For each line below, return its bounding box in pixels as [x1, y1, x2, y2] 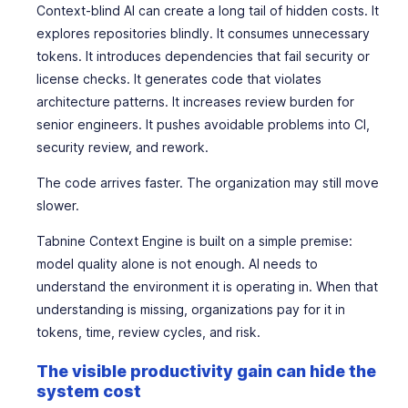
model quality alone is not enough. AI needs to [36, 256, 318, 271]
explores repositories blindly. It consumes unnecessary [36, 25, 370, 41]
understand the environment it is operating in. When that [36, 279, 378, 294]
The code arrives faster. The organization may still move [36, 175, 379, 190]
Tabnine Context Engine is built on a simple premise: [36, 233, 352, 249]
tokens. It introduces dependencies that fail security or [36, 48, 370, 64]
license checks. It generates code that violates [36, 71, 321, 87]
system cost [36, 382, 141, 401]
